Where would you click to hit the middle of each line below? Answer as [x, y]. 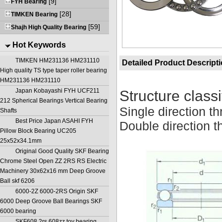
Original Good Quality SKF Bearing [62, 151]
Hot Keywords [38, 45]
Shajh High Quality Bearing [49, 27]
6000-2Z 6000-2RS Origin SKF [57, 191]
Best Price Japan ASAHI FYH [54, 121]
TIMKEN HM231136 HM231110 [57, 60]
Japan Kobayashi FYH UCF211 [57, 90]
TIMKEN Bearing [34, 14]
